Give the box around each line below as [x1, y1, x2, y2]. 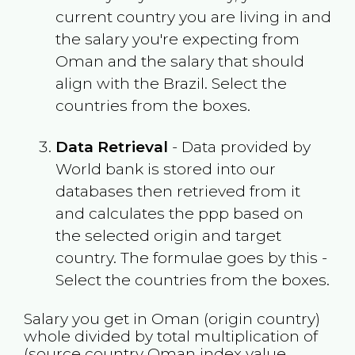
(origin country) [199, 308, 320, 328]
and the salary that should [103, 51, 304, 71]
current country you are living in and [55, 6, 331, 26]
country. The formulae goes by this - [55, 247, 327, 267]
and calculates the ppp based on [55, 203, 303, 223]
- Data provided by [167, 136, 311, 156]
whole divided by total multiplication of [23, 326, 318, 345]
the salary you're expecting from [55, 29, 300, 48]
